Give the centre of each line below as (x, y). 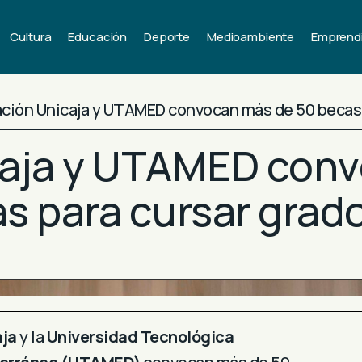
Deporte (167, 37)
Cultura (31, 37)
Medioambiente (251, 37)
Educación (98, 37)
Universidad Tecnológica (140, 337)
